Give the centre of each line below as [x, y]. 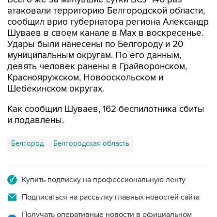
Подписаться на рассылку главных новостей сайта [111, 197]
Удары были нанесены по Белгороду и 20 [95, 44]
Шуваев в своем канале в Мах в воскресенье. [105, 33]
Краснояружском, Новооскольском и [85, 78]
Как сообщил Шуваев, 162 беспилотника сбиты [106, 109]
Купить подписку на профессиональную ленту [104, 180]
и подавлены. [36, 120]
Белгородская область [91, 143]
